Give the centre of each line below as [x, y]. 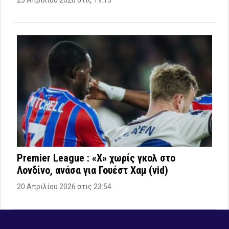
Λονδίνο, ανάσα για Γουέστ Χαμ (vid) [93, 170]
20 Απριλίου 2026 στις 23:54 [64, 186]
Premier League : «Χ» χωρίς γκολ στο [96, 158]
